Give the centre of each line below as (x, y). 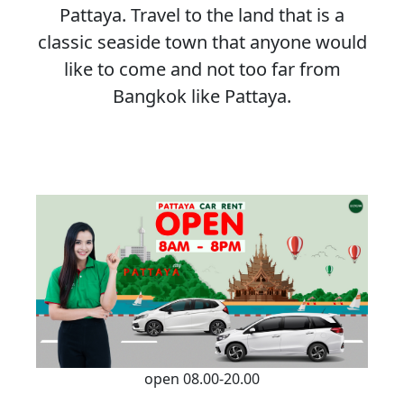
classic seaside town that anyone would (202, 41)
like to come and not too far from (202, 69)
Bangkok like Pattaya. (202, 96)
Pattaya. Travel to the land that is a (202, 14)
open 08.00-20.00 (202, 379)
